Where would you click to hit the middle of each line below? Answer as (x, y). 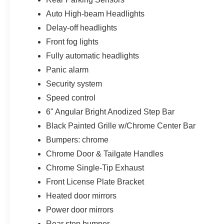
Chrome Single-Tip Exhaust (95, 167)
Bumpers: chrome (77, 139)
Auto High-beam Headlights (95, 13)
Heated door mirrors (81, 195)
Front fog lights (72, 41)
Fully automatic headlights (93, 55)
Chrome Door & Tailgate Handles (105, 153)
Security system (74, 83)
